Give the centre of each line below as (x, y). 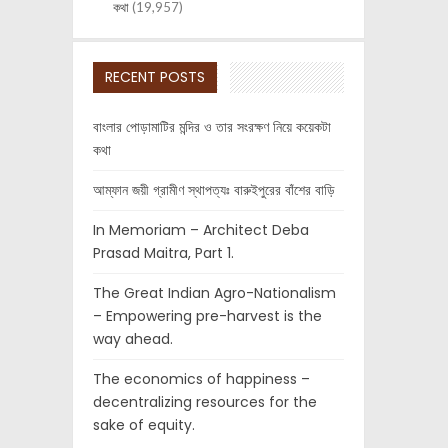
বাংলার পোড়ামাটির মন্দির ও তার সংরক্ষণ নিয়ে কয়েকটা (212, 127)
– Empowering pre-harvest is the (207, 316)
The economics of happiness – (201, 379)
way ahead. (133, 339)
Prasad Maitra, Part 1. (163, 253)
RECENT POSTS (155, 77)
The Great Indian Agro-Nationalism (214, 293)
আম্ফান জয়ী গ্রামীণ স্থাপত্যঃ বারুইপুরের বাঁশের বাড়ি (214, 190)
